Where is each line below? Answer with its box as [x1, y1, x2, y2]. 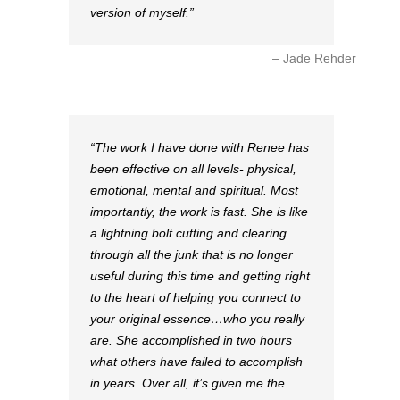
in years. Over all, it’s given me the [90, 375, 285, 390]
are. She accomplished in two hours [90, 332, 292, 347]
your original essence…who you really [90, 311, 304, 326]
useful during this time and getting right [90, 268, 310, 283]
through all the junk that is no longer [90, 246, 293, 262]
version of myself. [90, 4, 189, 20]
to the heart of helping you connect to [90, 289, 301, 304]
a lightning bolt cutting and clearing [90, 225, 287, 240]
